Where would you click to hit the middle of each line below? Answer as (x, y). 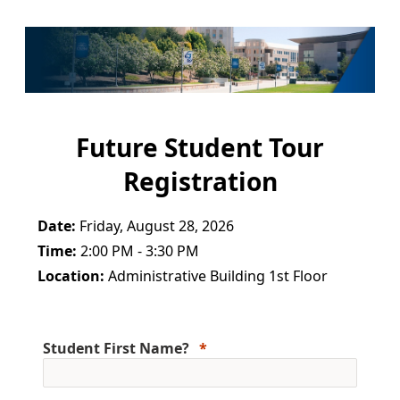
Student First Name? (118, 349)
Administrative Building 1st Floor (216, 276)
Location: (71, 276)
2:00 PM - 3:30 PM (138, 251)
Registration (200, 182)
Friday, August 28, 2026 (155, 226)
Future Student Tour (200, 148)
